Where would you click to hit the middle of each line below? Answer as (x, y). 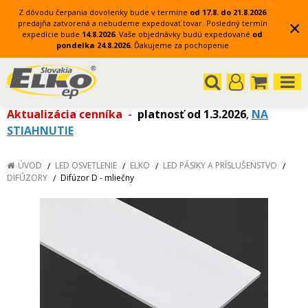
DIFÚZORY (27, 178)
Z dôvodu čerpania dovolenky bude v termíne (104, 12)
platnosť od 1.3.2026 (192, 114)
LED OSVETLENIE (86, 165)
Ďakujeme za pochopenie (181, 45)
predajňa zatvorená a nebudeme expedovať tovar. (112, 23)
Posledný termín (236, 23)
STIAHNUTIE (40, 131)
